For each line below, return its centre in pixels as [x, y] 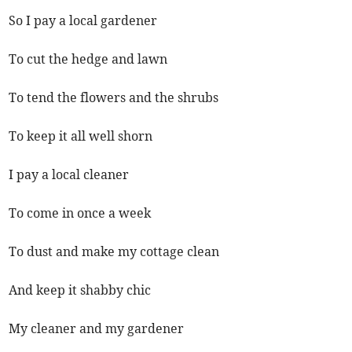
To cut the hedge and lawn [88, 59]
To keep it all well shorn [81, 136]
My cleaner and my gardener [97, 329]
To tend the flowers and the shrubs [114, 98]
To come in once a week [80, 213]
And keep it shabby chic [80, 290]
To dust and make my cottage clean [114, 252]
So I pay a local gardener [83, 21]
